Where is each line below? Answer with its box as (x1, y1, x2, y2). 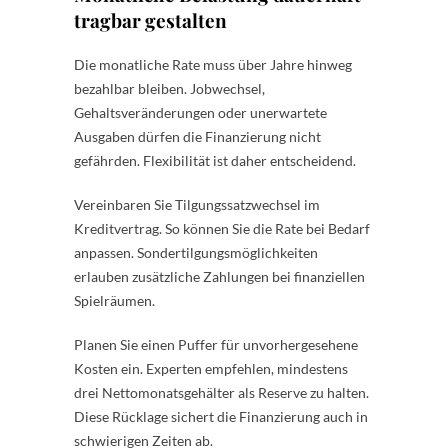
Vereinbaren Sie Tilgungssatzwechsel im (74, 195, 320, 213)
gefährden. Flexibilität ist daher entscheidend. (74, 151, 356, 169)
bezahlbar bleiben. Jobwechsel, (74, 79, 265, 97)
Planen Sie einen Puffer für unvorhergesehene (74, 335, 358, 353)
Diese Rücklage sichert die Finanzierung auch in (74, 407, 368, 425)
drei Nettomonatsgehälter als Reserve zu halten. (74, 383, 369, 401)
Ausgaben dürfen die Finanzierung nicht (74, 127, 321, 145)
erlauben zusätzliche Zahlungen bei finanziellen (74, 267, 365, 285)
